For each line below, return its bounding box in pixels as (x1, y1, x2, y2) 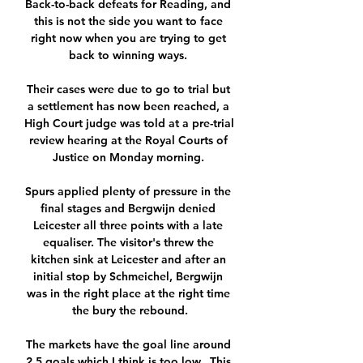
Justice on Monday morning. (52, 150, 207, 165)
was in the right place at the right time (26, 286, 230, 301)
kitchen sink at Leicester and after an (30, 252, 226, 267)
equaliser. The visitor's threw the (42, 235, 214, 250)
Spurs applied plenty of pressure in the (25, 184, 231, 199)
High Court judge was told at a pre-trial (24, 116, 234, 131)
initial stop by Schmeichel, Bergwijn (33, 269, 223, 284)
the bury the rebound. (71, 303, 188, 318)
